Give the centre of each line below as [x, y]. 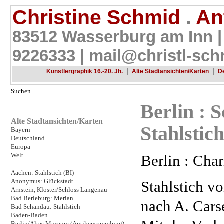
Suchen [21, 91]
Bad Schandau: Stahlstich [45, 207]
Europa [20, 147]
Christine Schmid [99, 17]
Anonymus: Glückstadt [42, 181]
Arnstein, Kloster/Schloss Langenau [59, 190]
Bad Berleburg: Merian [42, 198]
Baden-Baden [29, 215]
